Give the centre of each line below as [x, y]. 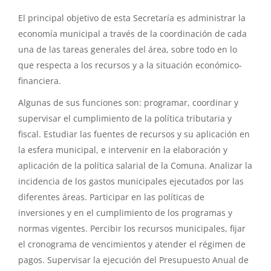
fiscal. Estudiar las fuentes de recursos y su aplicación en [134, 134]
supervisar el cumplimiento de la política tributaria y [125, 118]
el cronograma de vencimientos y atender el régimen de [132, 244]
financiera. [40, 80]
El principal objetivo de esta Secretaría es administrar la [132, 18]
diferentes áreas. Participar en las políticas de [111, 197]
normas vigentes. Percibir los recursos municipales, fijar [132, 228]
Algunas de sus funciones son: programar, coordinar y [128, 102]
